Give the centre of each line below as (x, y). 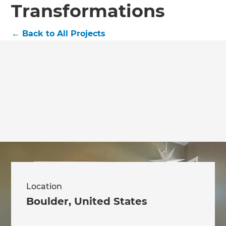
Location (44, 187)
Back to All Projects (64, 33)
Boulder (48, 202)
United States (111, 202)
